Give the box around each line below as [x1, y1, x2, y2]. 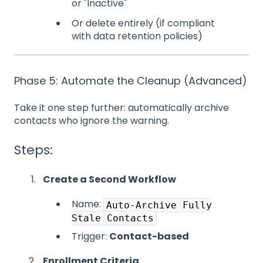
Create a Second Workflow [43, 172, 176, 186]
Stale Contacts [72, 212, 154, 224]
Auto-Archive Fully [106, 199, 212, 211]
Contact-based [109, 229, 189, 243]
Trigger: [72, 229, 109, 243]
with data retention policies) [72, 29, 203, 43]
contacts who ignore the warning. [14, 113, 169, 127]
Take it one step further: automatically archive [14, 100, 229, 114]
